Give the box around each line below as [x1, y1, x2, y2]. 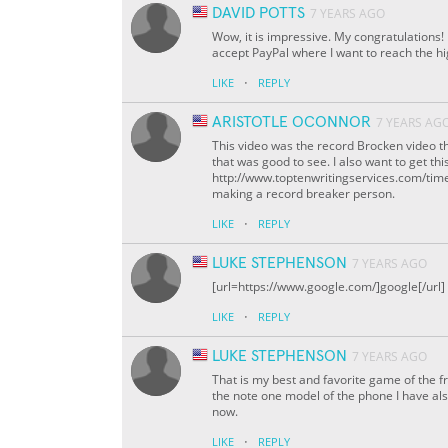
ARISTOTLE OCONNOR [212, 114, 371, 131]
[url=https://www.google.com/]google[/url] [212, 278, 445, 296]
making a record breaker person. [212, 185, 395, 203]
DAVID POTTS [212, 5, 305, 22]
